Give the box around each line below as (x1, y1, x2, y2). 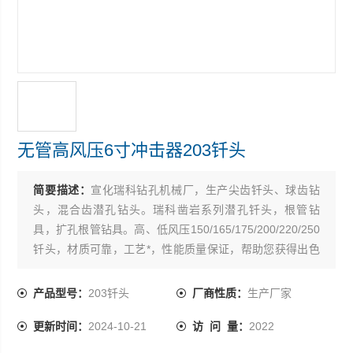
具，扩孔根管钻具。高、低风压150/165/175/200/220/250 (33, 223, 320, 236)
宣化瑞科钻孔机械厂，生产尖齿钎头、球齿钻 (91, 184, 320, 196)
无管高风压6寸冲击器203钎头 (17, 140, 247, 160)
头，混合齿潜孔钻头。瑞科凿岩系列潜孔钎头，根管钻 (33, 203, 320, 216)
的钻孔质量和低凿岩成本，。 (33, 262, 177, 275)
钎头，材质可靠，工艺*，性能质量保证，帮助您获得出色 (33, 243, 320, 255)
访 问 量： (192, 320, 249, 333)
